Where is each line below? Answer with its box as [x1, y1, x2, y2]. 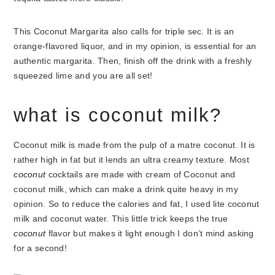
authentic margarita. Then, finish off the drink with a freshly [14, 56, 252, 66]
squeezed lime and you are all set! [14, 71, 153, 80]
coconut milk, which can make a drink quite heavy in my [14, 185, 238, 194]
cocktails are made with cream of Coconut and [45, 170, 236, 179]
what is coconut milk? [14, 104, 222, 126]
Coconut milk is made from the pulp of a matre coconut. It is [14, 141, 255, 150]
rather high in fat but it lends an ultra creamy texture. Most [14, 155, 249, 165]
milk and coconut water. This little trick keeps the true [14, 214, 228, 223]
